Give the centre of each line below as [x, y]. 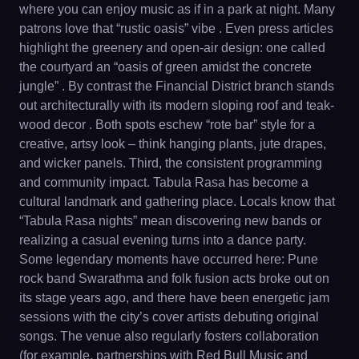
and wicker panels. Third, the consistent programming [171, 163]
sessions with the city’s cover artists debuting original [169, 317]
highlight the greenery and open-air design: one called [172, 47]
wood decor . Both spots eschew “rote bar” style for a [167, 124]
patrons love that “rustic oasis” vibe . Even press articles [176, 28]
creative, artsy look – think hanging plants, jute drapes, [173, 143]
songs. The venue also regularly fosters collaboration [169, 336]
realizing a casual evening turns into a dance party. [163, 240]
